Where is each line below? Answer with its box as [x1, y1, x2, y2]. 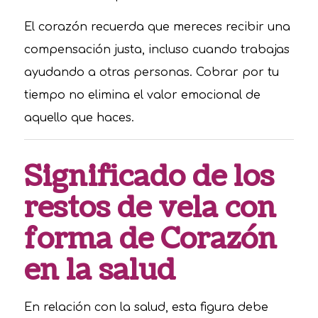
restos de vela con [23, 188, 276, 229]
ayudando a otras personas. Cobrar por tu [23, 66, 279, 79]
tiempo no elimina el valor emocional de [23, 89, 261, 102]
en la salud [23, 251, 175, 291]
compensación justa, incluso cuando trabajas [23, 43, 290, 57]
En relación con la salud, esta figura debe [23, 300, 268, 314]
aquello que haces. [23, 111, 134, 125]
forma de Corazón [23, 219, 277, 260]
